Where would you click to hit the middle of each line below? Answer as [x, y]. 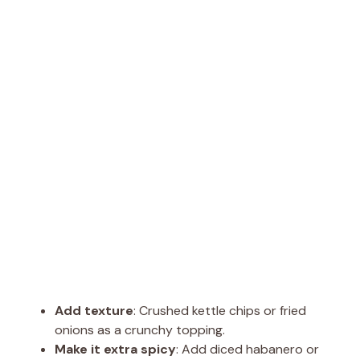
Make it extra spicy [115, 350]
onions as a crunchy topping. [140, 330]
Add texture [94, 311]
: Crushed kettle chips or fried [220, 311]
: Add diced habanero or [247, 350]
